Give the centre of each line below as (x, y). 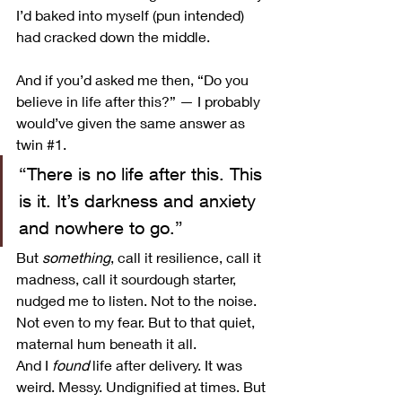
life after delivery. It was (167, 364)
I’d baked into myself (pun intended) (132, 14)
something (76, 257)
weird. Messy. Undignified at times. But (143, 386)
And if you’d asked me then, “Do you (134, 79)
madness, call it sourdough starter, (128, 278)
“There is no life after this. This (143, 173)
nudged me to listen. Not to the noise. (138, 300)
